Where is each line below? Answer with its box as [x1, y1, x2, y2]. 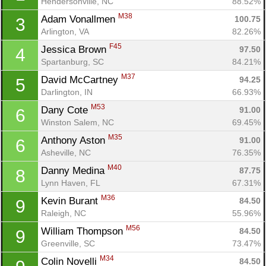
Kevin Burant [41, 195, 101, 207]
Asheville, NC [41, 147, 91, 157]
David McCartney [41, 74, 121, 85]
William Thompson [41, 225, 126, 237]
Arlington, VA [41, 26, 89, 36]
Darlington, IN [41, 87, 93, 97]
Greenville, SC [41, 238, 95, 248]
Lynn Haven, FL [41, 178, 100, 188]
